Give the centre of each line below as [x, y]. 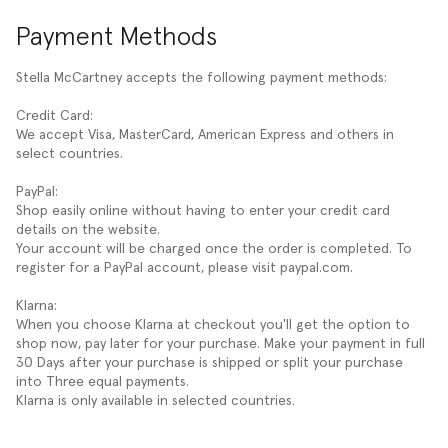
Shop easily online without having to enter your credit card [203, 210]
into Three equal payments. [102, 381]
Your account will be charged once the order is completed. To [214, 248]
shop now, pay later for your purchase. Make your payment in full [220, 343]
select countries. [71, 153]
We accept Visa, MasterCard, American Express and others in [205, 134]
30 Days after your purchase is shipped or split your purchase [209, 362]
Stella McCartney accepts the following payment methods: [201, 77]
